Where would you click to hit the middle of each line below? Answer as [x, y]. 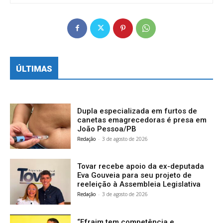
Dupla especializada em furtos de [137, 111]
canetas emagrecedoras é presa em [142, 120]
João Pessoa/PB [107, 129]
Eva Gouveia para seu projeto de [135, 175]
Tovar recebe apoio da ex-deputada [141, 167]
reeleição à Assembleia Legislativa [139, 184]
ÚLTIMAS [34, 68]
